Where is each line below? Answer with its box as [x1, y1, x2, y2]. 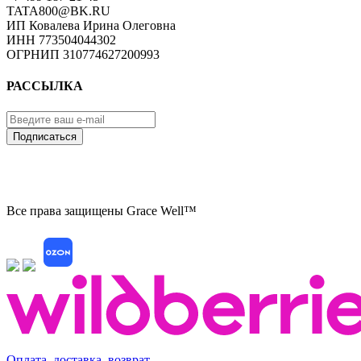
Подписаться [13, 130, 77, 143]
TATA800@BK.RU [6, 4, 110, 19]
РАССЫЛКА [6, 79, 83, 93]
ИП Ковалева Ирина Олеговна [6, 19, 176, 33]
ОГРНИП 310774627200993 [6, 48, 160, 62]
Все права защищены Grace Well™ [6, 203, 197, 218]
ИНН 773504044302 [6, 33, 116, 48]
